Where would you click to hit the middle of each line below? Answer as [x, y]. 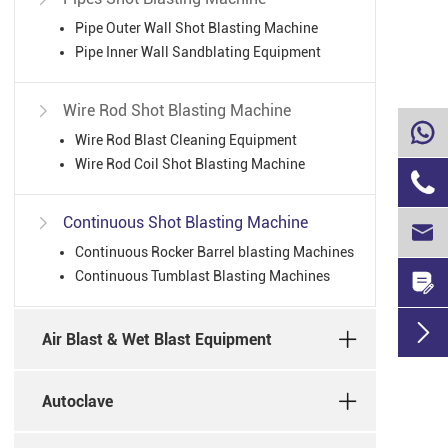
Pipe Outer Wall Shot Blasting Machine [196, 28]
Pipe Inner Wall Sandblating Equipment [198, 52]
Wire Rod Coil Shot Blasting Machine [190, 164]
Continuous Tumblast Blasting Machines [202, 276]
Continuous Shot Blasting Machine [185, 223]
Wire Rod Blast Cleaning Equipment [186, 140]
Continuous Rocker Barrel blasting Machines [214, 252]
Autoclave [77, 401]
